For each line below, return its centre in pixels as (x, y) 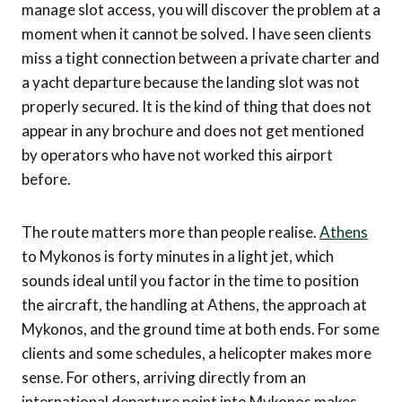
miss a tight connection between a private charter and (201, 58)
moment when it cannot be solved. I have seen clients (197, 34)
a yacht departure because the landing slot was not (191, 83)
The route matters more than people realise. (170, 232)
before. (46, 179)
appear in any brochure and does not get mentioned (193, 131)
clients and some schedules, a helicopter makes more (197, 354)
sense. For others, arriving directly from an (164, 378)
